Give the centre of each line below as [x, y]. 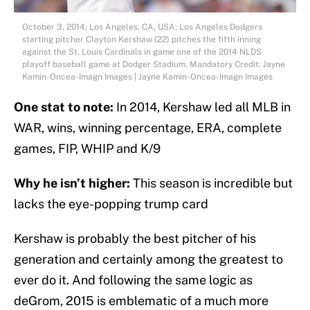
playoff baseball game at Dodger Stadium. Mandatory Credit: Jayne [154, 65]
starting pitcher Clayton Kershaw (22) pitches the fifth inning [142, 40]
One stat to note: [65, 107]
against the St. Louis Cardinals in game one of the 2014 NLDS [142, 52]
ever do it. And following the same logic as [133, 280]
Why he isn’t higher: [73, 183]
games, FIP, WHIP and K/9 [87, 149]
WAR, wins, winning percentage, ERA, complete [148, 128]
